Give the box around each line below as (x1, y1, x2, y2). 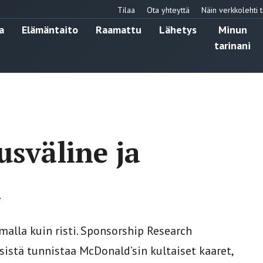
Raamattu (96, 22, 141, 36)
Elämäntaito (22, 22, 78, 36)
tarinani (214, 38, 251, 52)
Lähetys (159, 22, 197, 36)
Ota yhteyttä (147, 4, 190, 15)
